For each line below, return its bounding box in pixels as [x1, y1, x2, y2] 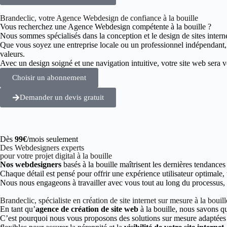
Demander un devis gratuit [20, 93, 104, 101]
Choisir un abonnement [12, 73, 86, 82]
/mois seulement [27, 135, 78, 143]
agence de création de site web [35, 205, 138, 213]
